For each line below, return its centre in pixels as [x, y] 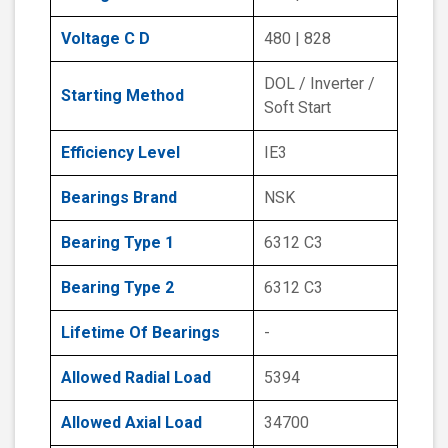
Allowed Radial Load [136, 378]
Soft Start [297, 108]
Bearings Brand [119, 198]
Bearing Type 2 [117, 288]
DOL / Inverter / [319, 84]
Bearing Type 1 [117, 243]
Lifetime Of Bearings [140, 333]
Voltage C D [105, 39]
